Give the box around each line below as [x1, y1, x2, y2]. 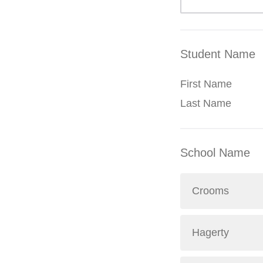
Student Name [180, 48, 255, 60]
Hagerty [192, 227, 229, 238]
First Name [180, 78, 232, 90]
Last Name [180, 97, 231, 109]
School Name [180, 146, 250, 159]
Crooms [192, 185, 229, 197]
